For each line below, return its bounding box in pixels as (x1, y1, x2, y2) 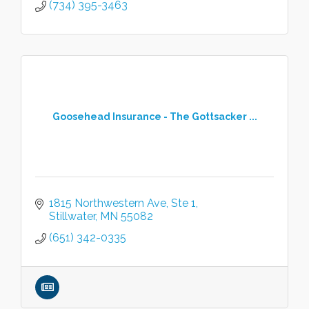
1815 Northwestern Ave (49, 197, 166, 210)
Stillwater (49, 210, 95, 223)
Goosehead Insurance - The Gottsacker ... (52, 110, 257, 122)
